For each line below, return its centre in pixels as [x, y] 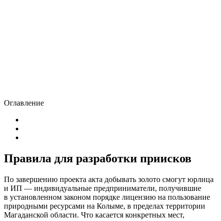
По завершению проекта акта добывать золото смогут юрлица [109, 179]
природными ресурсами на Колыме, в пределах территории [105, 206]
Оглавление [24, 103]
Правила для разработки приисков [98, 158]
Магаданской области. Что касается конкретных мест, [94, 215]
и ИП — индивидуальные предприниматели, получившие [103, 188]
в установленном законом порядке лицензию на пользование [107, 197]
